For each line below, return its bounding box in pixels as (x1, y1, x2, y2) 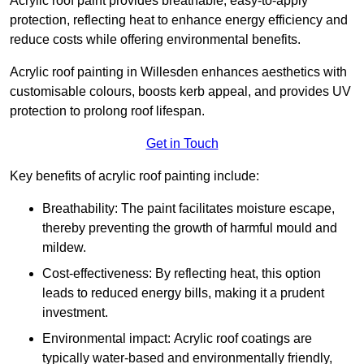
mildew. (42, 240, 86, 255)
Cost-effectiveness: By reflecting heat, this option (42, 266, 321, 281)
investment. (42, 305, 108, 320)
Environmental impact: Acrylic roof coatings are (42, 331, 312, 346)
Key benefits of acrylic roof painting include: (10, 169, 259, 184)
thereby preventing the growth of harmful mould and (42, 221, 337, 236)
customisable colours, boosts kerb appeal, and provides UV (10, 84, 351, 99)
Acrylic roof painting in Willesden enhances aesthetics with (10, 65, 347, 80)
